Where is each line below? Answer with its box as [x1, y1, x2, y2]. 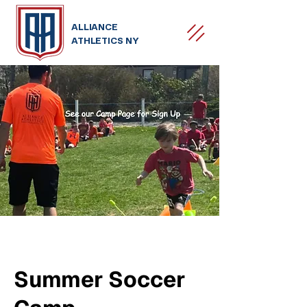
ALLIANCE [71, 21, 118, 32]
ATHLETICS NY [71, 35, 139, 45]
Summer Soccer [14, 265, 186, 293]
